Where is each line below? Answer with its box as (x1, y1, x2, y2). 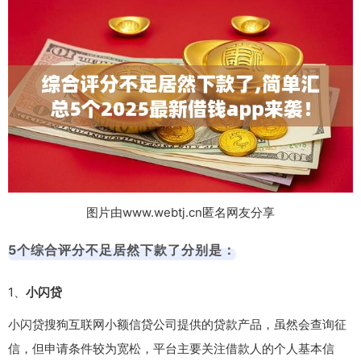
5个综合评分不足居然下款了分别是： (8, 242, 236, 259)
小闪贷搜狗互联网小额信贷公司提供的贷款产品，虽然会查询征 (8, 317, 346, 333)
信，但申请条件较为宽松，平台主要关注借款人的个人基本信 (8, 341, 334, 357)
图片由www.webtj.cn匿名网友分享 (86, 205, 275, 221)
